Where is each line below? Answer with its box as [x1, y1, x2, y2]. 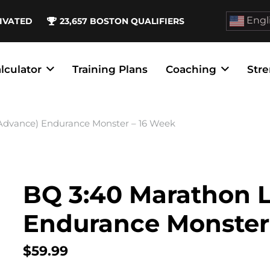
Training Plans [72, 63, 148, 75]
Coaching [166, 63, 217, 75]
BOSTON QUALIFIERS [90, 15, 185, 27]
